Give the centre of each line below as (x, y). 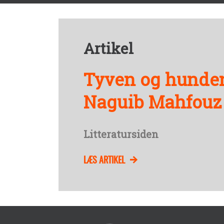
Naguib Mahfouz (153, 101)
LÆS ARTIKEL (104, 159)
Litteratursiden (121, 134)
